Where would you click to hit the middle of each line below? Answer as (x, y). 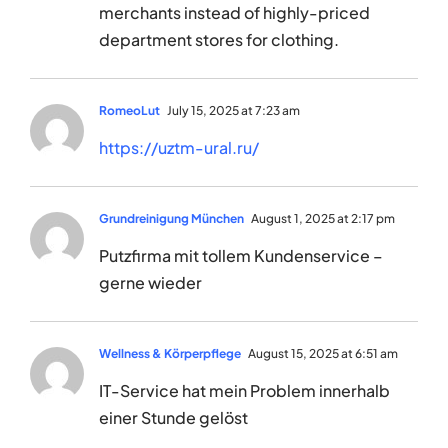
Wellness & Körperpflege (170, 354)
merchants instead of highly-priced (234, 13)
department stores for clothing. (219, 40)
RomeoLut (129, 111)
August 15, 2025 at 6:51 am (322, 354)
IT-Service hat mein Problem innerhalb (244, 391)
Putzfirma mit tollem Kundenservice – (241, 256)
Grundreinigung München (171, 219)
